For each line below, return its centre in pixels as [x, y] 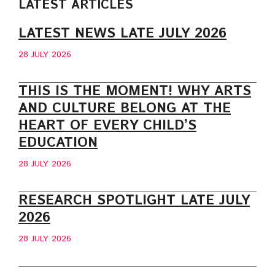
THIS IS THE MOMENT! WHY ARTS [135, 92]
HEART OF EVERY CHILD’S [107, 126]
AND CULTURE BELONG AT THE [125, 109]
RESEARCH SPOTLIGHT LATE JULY [134, 201]
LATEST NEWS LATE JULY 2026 [122, 34]
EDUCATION [58, 143]
